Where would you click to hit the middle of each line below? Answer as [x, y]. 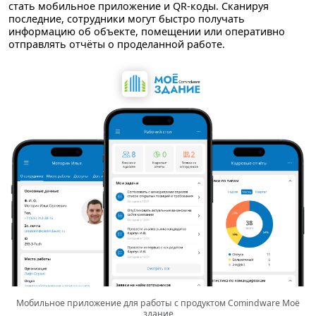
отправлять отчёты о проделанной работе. [117, 44]
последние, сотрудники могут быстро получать [127, 18]
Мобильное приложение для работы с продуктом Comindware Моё [158, 303]
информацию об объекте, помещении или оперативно [147, 31]
